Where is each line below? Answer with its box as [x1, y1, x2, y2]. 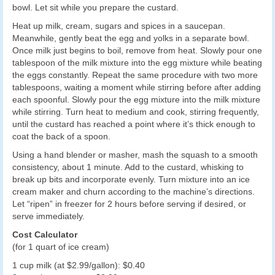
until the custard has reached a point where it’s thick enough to [12, 118, 255, 129]
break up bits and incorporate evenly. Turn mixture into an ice [12, 174, 250, 184]
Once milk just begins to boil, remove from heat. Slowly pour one [12, 45, 262, 55]
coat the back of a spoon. [12, 131, 110, 141]
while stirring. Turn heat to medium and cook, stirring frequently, [12, 106, 259, 117]
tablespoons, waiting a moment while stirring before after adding [12, 82, 261, 92]
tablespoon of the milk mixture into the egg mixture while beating [12, 57, 262, 68]
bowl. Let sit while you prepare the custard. [12, 2, 179, 12]
